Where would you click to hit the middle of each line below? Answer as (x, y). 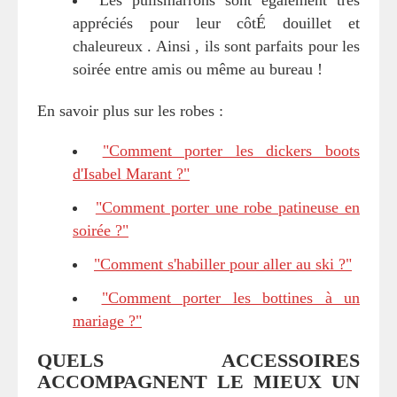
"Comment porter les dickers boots (231, 150)
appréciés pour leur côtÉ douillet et (216, 23)
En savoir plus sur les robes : (130, 110)
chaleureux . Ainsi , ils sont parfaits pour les (216, 46)
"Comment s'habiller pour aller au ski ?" (223, 264)
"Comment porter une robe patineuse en (228, 207)
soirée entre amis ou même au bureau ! (198, 69)
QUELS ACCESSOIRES (198, 360)
